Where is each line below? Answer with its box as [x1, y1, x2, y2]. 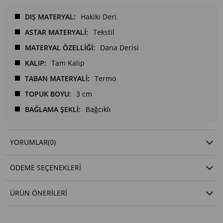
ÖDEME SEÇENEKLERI [10, 162, 81, 172]
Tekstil [93, 27, 114, 37]
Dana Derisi [100, 42, 139, 52]
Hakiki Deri [81, 11, 116, 21]
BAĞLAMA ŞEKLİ [25, 104, 79, 114]
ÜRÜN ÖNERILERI [10, 188, 67, 198]
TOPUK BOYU [25, 89, 69, 99]
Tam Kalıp [51, 58, 85, 68]
